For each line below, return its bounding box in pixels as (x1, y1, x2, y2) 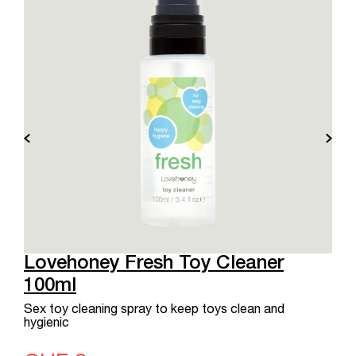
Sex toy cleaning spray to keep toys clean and (24, 304, 284, 318)
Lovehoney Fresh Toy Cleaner (24, 255, 284, 275)
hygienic (24, 318, 69, 331)
